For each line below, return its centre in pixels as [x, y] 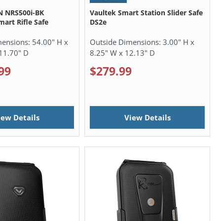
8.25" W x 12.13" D [122, 53]
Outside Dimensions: [126, 42]
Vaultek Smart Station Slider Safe [146, 12]
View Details [147, 118]
